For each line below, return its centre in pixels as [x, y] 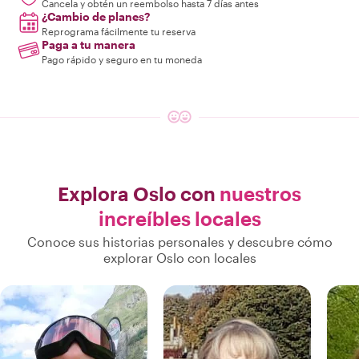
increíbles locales [179, 218]
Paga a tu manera [89, 44]
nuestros [260, 194]
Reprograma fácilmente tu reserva [119, 31]
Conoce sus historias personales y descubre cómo [179, 242]
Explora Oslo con [139, 194]
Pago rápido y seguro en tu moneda [122, 59]
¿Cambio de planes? [96, 16]
